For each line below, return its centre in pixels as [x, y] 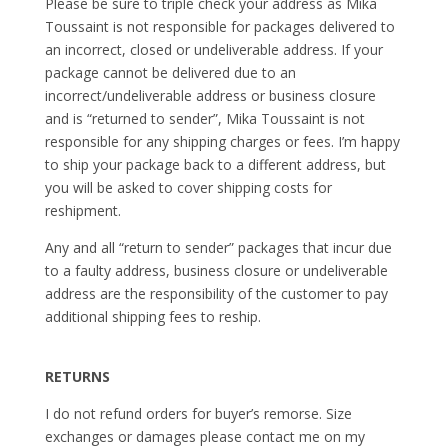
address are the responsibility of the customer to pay [216, 293]
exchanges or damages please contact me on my [204, 436]
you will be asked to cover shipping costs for [188, 187]
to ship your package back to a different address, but [215, 164]
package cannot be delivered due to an [170, 72]
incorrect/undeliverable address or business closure [210, 95]
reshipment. [82, 210]
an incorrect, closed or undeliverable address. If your [213, 49]
